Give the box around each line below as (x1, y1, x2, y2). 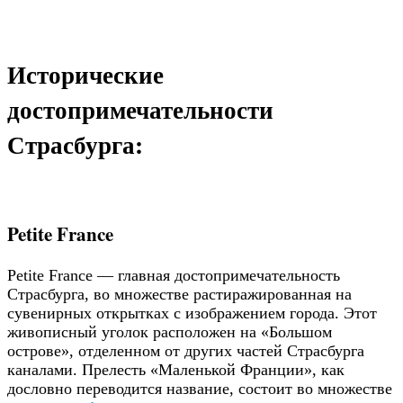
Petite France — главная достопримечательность (7, 266, 340, 285)
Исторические (7, 56, 164, 92)
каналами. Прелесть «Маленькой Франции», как (7, 361, 345, 380)
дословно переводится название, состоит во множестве (7, 380, 392, 399)
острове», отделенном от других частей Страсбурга (7, 342, 364, 361)
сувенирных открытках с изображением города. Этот (7, 304, 377, 323)
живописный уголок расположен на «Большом (7, 323, 332, 342)
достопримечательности (7, 91, 273, 127)
